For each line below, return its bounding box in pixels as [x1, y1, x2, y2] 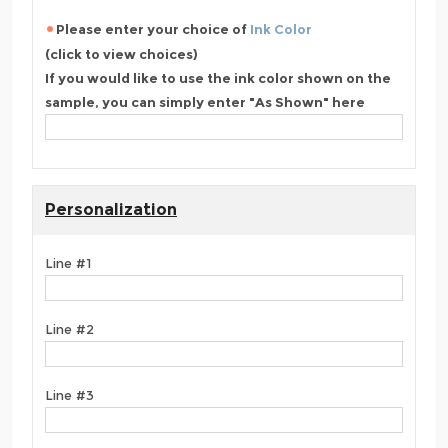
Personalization [45, 199, 177, 219]
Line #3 [45, 387, 94, 404]
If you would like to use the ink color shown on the [45, 70, 391, 87]
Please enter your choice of [56, 20, 250, 37]
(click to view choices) [45, 46, 198, 63]
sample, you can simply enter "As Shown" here [45, 94, 365, 111]
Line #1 [45, 255, 91, 272]
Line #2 [45, 321, 94, 338]
